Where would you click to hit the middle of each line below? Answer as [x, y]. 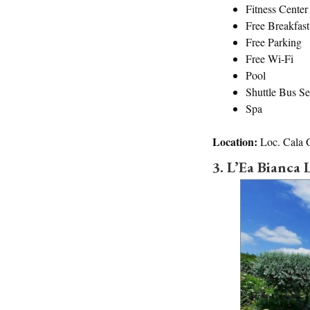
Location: [236, 141]
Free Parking [274, 42]
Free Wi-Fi [270, 58]
